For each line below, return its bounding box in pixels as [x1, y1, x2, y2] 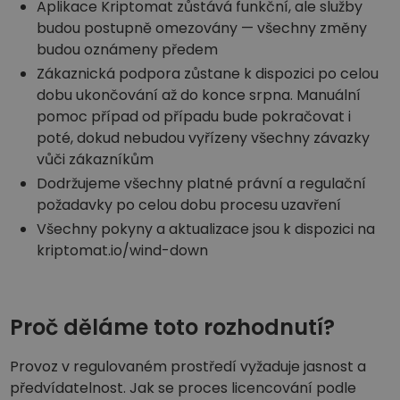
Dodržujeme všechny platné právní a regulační [37, 173, 367, 195]
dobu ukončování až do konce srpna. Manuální [37, 84, 362, 105]
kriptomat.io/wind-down [37, 240, 209, 262]
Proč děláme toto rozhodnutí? [10, 312, 336, 343]
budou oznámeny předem [37, 38, 219, 60]
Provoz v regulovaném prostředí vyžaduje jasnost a [10, 356, 367, 378]
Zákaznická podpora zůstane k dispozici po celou [37, 62, 379, 84]
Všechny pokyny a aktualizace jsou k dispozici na [37, 219, 376, 240]
